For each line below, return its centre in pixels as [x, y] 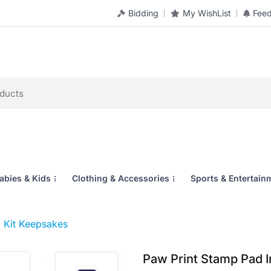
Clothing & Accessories [121, 178]
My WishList [207, 13]
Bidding [143, 13]
